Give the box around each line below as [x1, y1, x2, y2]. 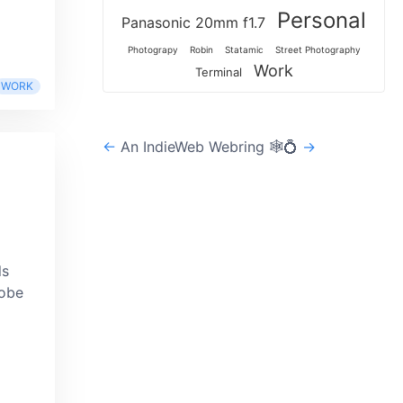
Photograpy [127, 44, 178, 55]
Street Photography [274, 44, 361, 55]
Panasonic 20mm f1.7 [121, 13, 265, 31]
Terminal [194, 65, 242, 79]
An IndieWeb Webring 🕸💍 [116, 138, 302, 156]
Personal [277, 7, 366, 33]
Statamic [224, 44, 264, 55]
